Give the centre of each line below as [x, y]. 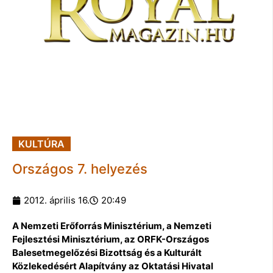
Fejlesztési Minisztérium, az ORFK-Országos [111, 239]
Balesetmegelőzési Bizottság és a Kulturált [107, 252]
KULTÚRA [41, 144]
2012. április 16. [57, 200]
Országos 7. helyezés [80, 168]
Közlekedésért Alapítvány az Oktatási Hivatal [113, 266]
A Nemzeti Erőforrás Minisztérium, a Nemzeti [112, 225]
